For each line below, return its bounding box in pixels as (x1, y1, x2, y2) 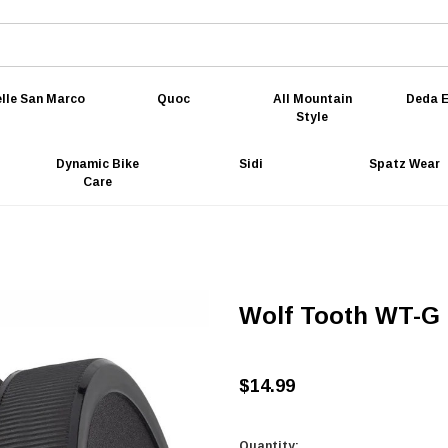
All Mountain (272, 92, 352, 106)
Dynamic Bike (55, 157, 139, 171)
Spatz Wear (368, 157, 440, 171)
